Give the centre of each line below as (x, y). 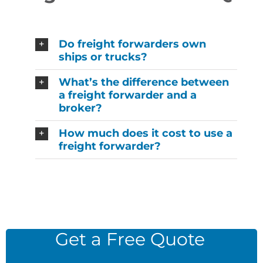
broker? (80, 108)
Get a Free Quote (130, 239)
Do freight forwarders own (132, 44)
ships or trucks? (103, 57)
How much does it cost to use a (145, 133)
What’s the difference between (144, 82)
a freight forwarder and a (127, 95)
